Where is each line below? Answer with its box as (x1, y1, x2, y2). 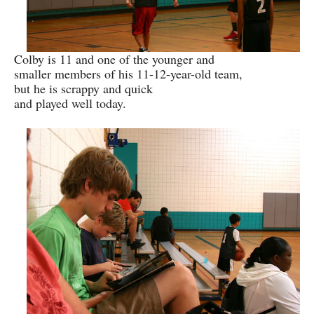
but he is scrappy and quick (14, 79, 153, 97)
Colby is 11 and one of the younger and (14, 50, 219, 67)
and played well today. (14, 94, 126, 111)
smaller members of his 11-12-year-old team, (14, 64, 247, 82)
